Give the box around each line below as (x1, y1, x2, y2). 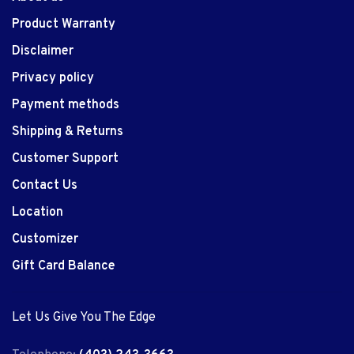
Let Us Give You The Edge (12, 309, 156, 326)
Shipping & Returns (12, 123, 123, 140)
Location (12, 204, 63, 220)
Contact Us (12, 177, 77, 194)
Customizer (12, 231, 78, 247)
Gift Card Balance (12, 258, 115, 274)
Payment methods (12, 96, 119, 113)
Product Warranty (12, 16, 115, 32)
